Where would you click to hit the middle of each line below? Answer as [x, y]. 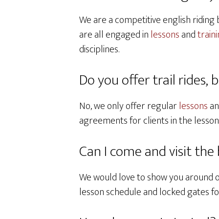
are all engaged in [115, 35]
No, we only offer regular [129, 106]
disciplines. [99, 49]
